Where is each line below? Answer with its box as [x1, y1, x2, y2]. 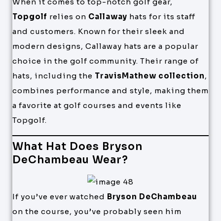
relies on [47, 12, 88, 22]
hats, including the [12, 71, 95, 81]
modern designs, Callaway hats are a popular [12, 41, 198, 51]
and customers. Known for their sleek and [12, 27, 185, 37]
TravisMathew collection [95, 71, 205, 81]
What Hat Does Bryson [12, 140, 143, 153]
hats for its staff [127, 12, 195, 22]
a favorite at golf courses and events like [12, 101, 182, 110]
